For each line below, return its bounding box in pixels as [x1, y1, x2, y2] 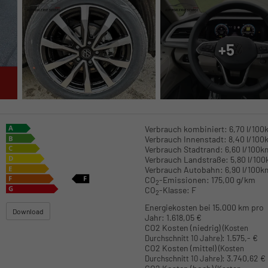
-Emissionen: [159, 175, 209, 185]
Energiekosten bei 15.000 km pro [144, 202, 264, 212]
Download [13, 206, 44, 215]
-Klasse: [159, 185, 190, 196]
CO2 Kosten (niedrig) [144, 222, 223, 233]
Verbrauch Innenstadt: [144, 134, 227, 145]
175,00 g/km [211, 175, 255, 185]
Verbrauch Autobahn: [144, 165, 223, 175]
